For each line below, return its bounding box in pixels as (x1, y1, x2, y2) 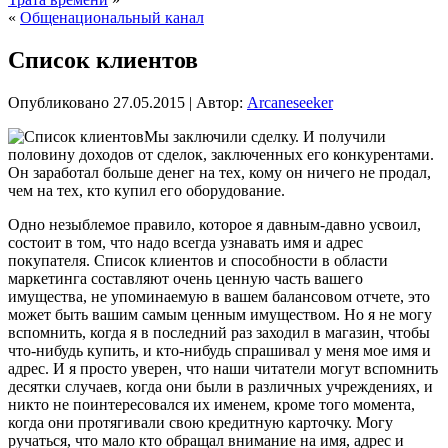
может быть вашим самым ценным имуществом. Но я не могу (8, 305, 432, 323)
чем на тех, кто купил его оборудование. (8, 181, 285, 199)
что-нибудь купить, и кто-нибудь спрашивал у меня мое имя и (8, 341, 431, 359)
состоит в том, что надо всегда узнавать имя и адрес (8, 233, 363, 251)
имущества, (8, 287, 87, 305)
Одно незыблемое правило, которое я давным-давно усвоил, (8, 215, 421, 233)
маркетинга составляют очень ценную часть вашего (8, 269, 363, 287)
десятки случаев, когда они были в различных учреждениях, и (8, 377, 433, 395)
